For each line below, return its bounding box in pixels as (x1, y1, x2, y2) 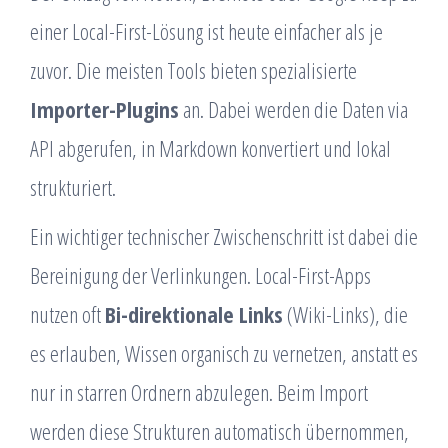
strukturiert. (30, 172, 116, 202)
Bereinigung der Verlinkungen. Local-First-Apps (30, 260, 371, 290)
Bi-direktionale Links (105, 299, 283, 329)
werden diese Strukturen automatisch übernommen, (30, 416, 409, 446)
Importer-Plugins (30, 94, 179, 124)
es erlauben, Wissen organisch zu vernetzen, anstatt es (30, 338, 418, 368)
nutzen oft (30, 299, 105, 329)
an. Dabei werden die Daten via (179, 94, 408, 124)
